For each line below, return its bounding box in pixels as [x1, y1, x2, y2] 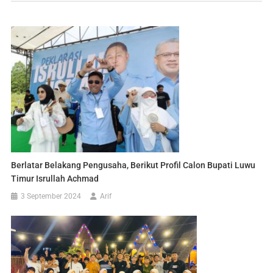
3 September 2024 [21, 192, 82, 201]
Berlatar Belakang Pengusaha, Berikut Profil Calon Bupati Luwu [11, 160, 256, 171]
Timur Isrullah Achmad [11, 174, 99, 184]
